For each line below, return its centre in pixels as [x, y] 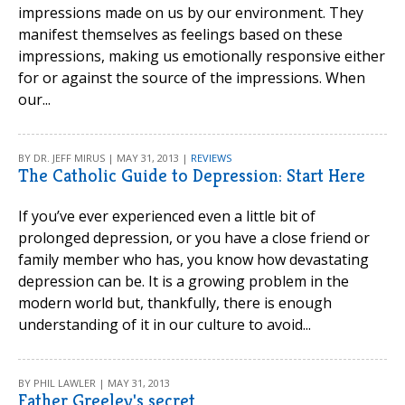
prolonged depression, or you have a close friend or [194, 238]
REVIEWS [211, 158]
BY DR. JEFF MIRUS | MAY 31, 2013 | [104, 158]
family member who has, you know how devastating [193, 259]
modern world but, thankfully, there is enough [175, 303]
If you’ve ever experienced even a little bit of [167, 216]
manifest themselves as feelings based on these [180, 34]
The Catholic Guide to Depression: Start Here [192, 176]
